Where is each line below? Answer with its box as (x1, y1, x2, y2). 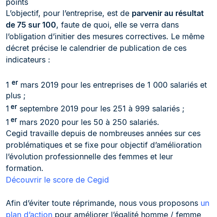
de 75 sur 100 (6, 20, 56, 30)
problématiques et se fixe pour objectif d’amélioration (6, 140, 201, 150)
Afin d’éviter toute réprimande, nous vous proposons (6, 198, 201, 208)
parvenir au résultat (132, 8, 204, 18)
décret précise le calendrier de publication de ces (6, 43, 186, 53)
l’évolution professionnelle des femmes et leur (6, 152, 173, 162)
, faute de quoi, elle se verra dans (56, 20, 179, 30)
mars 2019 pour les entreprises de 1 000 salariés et (18, 80, 207, 90)
